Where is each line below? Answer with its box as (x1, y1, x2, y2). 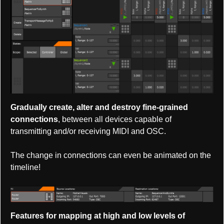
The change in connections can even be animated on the (10, 151, 211, 160)
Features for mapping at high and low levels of (10, 211, 185, 220)
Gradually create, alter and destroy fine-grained (10, 103, 188, 112)
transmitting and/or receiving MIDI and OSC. (10, 127, 166, 136)
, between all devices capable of (58, 115, 171, 124)
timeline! (10, 163, 40, 172)
